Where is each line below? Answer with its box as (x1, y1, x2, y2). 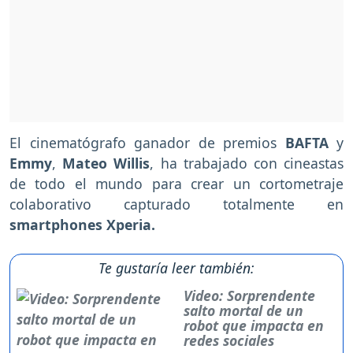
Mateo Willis (56, 153, 150, 173)
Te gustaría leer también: (98, 258, 255, 277)
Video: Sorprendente (183, 285, 315, 305)
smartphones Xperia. (9, 214, 155, 234)
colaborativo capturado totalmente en (9, 194, 344, 214)
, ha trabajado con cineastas (150, 153, 344, 173)
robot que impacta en (183, 315, 324, 335)
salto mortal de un (183, 300, 303, 320)
